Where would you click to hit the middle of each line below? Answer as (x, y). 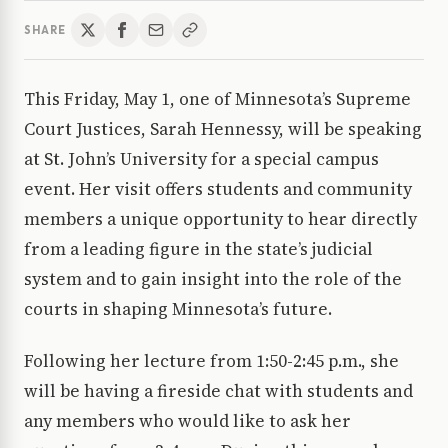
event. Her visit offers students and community (218, 189)
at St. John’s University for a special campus (201, 159)
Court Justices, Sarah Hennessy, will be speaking (223, 129)
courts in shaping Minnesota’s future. (180, 309)
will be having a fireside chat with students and (218, 391)
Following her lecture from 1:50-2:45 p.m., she (211, 361)
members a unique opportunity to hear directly (220, 219)
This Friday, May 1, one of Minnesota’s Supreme (217, 99)
